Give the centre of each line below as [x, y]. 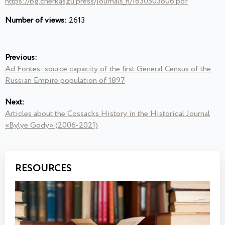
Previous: [21, 57]
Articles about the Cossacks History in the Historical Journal [107, 114]
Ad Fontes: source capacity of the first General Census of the [108, 69]
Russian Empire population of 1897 [65, 80]
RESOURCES [43, 168]
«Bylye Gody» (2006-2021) [51, 125]
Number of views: [36, 20]
